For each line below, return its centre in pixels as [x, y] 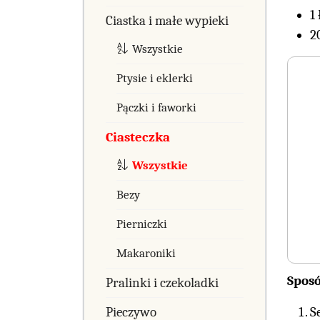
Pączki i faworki [156, 107]
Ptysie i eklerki [155, 78]
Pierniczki [142, 224]
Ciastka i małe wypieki [167, 20]
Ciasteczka [138, 137]
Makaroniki [146, 253]
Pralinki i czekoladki [162, 282]
